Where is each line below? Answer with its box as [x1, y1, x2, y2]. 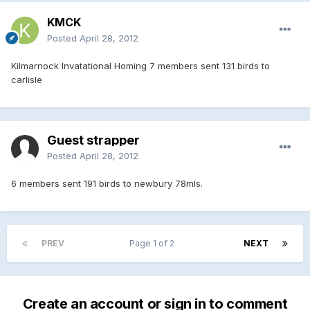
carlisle [11, 73, 42, 85]
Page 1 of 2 [129, 237, 179, 248]
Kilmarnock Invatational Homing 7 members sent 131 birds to [11, 60, 270, 71]
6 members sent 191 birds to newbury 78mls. [11, 177, 203, 189]
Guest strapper [47, 132, 140, 147]
